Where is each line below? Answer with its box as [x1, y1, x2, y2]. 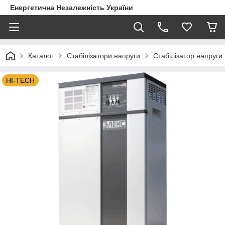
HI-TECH [6, 76, 35, 84]
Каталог [28, 52, 54, 60]
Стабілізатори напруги [67, 52, 140, 60]
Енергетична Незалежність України [10, 4, 133, 12]
